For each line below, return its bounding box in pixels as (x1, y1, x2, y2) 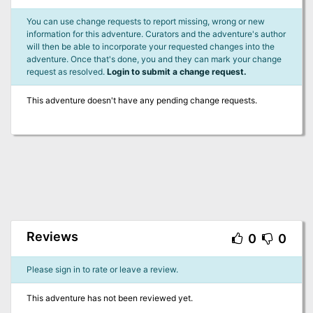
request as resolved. (26, 66, 107, 78)
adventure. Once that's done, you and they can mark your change (26, 54, 282, 65)
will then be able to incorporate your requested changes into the (26, 41, 275, 52)
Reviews (26, 229, 78, 245)
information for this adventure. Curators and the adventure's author (26, 29, 286, 40)
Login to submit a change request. (106, 66, 247, 78)
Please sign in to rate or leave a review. (26, 264, 178, 275)
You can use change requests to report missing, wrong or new (26, 16, 265, 27)
